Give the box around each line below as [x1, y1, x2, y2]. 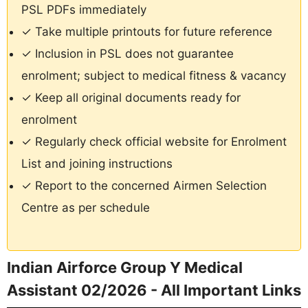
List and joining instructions [21, 157, 173, 171]
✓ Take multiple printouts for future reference [21, 25, 272, 39]
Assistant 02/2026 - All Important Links [7, 280, 301, 299]
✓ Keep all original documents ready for [21, 91, 241, 105]
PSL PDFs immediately [21, 3, 146, 17]
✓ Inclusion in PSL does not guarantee [21, 47, 234, 61]
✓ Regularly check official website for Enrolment [21, 135, 287, 149]
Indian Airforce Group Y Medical [7, 258, 243, 276]
